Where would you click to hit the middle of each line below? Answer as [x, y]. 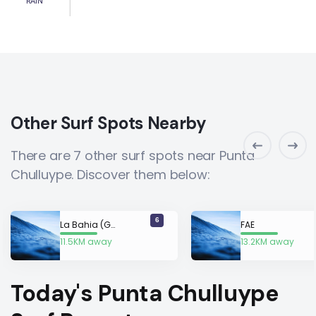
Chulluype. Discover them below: [110, 175]
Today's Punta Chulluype [145, 293]
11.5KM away [86, 241]
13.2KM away [267, 241]
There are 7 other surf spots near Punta [133, 156]
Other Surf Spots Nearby [109, 123]
